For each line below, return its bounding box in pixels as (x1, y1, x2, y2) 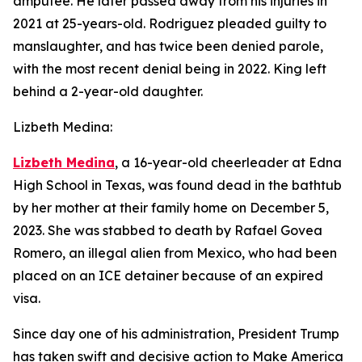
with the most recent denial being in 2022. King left (13, 61, 326, 77)
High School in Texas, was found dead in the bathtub (13, 177, 342, 193)
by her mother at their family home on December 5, (13, 200, 329, 216)
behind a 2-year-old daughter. (13, 83, 203, 99)
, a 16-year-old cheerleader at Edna (115, 154, 342, 170)
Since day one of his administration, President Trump (13, 326, 339, 342)
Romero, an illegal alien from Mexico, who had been (13, 245, 337, 261)
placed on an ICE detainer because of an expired (13, 267, 323, 284)
